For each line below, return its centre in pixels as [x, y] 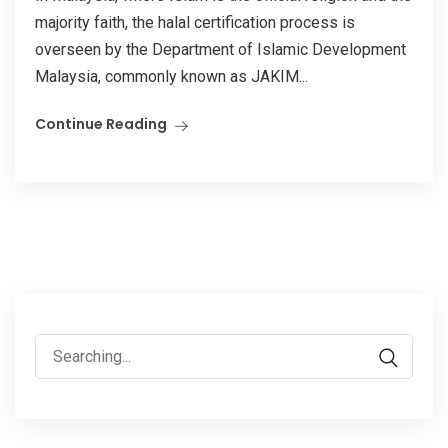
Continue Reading [101, 123]
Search [58, 346]
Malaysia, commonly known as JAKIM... [171, 76]
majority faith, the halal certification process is [195, 22]
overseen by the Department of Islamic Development [220, 49]
